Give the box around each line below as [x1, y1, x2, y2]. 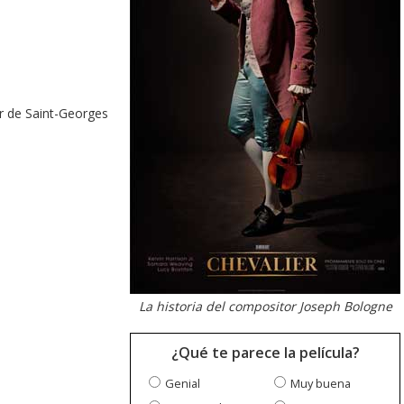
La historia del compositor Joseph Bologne [138, 298, 392, 316]
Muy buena [290, 375, 351, 392]
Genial [165, 375, 200, 392]
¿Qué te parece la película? [170, 343, 360, 363]
